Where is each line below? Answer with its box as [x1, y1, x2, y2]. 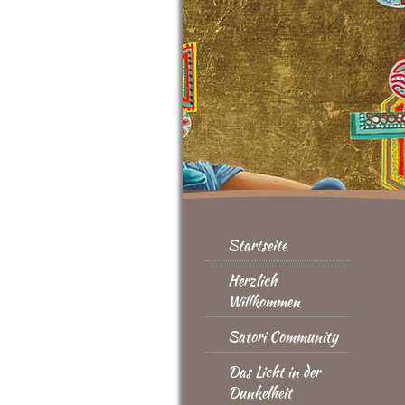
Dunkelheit [228, 382, 292, 403]
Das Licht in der [228, 362, 320, 382]
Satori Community [228, 326, 338, 347]
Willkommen [228, 291, 300, 312]
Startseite [228, 235, 287, 256]
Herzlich [228, 270, 277, 291]
